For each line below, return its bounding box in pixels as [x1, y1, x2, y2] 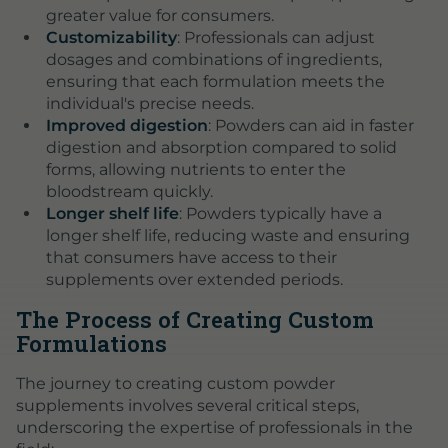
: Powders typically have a [178, 203, 382, 223]
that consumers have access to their [45, 247, 337, 267]
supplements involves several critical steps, [16, 396, 359, 416]
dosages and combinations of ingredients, [45, 49, 382, 69]
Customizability [45, 27, 177, 47]
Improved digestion [45, 115, 208, 135]
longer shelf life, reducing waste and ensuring [45, 225, 410, 245]
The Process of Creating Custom [16, 303, 374, 334]
